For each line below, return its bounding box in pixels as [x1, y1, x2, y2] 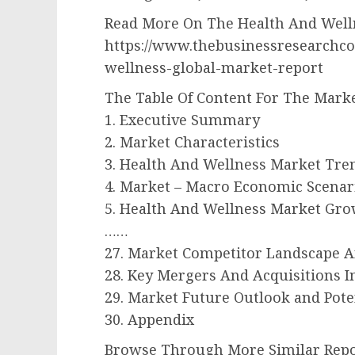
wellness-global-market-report [105, 58, 323, 78]
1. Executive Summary [105, 110, 260, 130]
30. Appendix [105, 310, 194, 330]
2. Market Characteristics [105, 132, 280, 152]
